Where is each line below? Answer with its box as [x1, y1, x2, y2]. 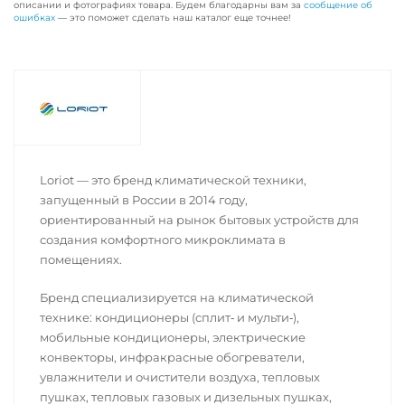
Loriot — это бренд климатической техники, [40, 173, 306, 187]
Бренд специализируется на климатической [40, 290, 314, 305]
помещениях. [40, 252, 122, 267]
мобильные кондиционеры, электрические [40, 330, 306, 344]
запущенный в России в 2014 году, [40, 193, 248, 207]
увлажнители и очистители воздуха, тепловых [40, 370, 320, 384]
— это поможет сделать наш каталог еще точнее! [55, 12, 291, 24]
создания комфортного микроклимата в [40, 232, 286, 247]
